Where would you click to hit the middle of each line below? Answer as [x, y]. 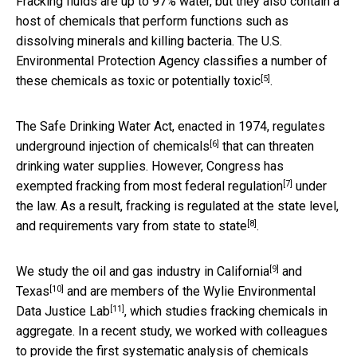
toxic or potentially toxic [194, 80]
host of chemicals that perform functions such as [152, 21]
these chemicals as [72, 80]
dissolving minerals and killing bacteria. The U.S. [149, 41]
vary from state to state [182, 226]
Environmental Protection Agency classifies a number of [172, 61]
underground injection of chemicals [113, 146]
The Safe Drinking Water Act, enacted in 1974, [144, 126]
